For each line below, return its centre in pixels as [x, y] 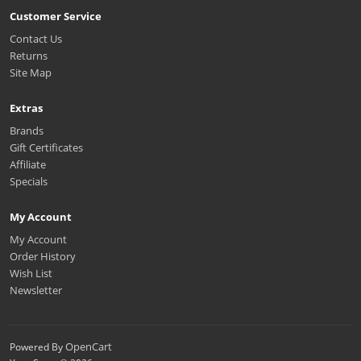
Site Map [31, 73]
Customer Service [56, 17]
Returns [29, 56]
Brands [27, 131]
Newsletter [36, 290]
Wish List [31, 274]
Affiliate [28, 165]
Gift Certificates [46, 148]
